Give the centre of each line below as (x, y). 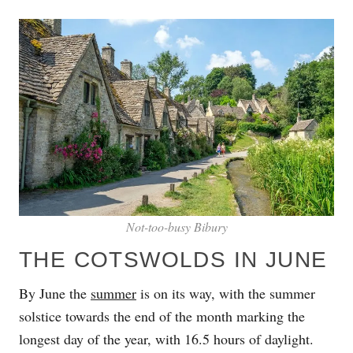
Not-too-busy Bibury (176, 226)
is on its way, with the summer (226, 293)
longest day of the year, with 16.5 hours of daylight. (166, 338)
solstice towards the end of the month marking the (162, 316)
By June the (55, 293)
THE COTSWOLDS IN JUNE (173, 259)
